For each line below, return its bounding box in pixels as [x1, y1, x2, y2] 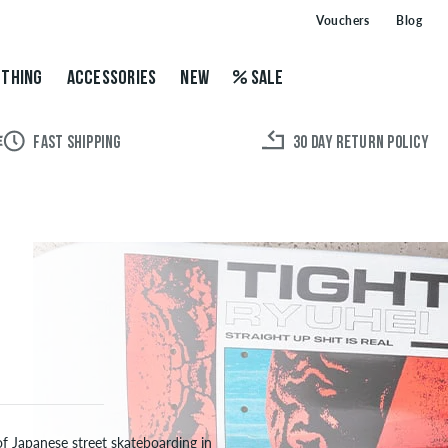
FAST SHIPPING [33, 135, 121, 153]
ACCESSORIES [66, 69, 157, 89]
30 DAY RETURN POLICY [292, 135, 428, 153]
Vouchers [316, 13, 369, 29]
